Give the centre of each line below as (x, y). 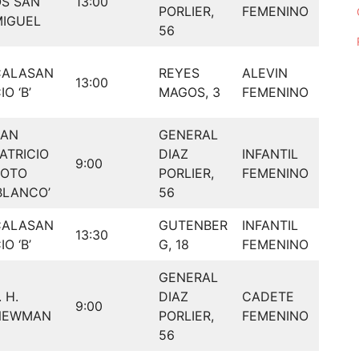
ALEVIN (265, 73)
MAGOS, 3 (190, 93)
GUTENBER (193, 226)
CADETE (268, 297)
